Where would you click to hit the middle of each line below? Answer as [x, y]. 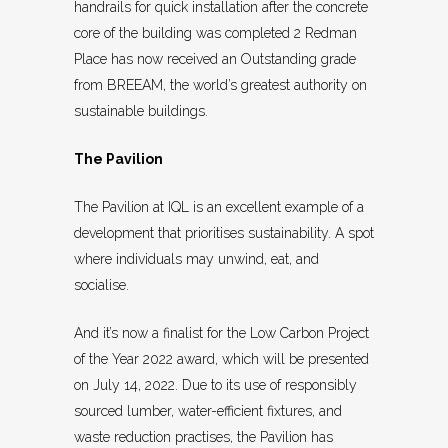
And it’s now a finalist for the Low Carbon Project [221, 333]
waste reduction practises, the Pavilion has [203, 437]
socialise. [101, 285]
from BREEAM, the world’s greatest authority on [220, 85]
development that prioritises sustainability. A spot [224, 233]
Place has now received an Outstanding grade [215, 59]
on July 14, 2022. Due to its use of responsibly [215, 385]
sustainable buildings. [141, 111]
